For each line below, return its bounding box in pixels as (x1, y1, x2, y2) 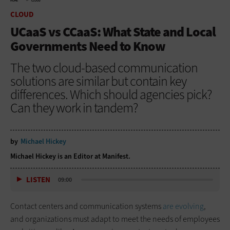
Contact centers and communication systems (10, 200, 163, 212)
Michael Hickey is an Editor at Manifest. (10, 151, 130, 161)
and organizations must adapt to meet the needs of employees (10, 213, 220, 224)
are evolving (163, 200, 204, 212)
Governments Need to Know (10, 37, 165, 55)
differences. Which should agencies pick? (10, 85, 212, 103)
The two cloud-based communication (10, 59, 198, 76)
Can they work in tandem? (10, 99, 138, 117)
